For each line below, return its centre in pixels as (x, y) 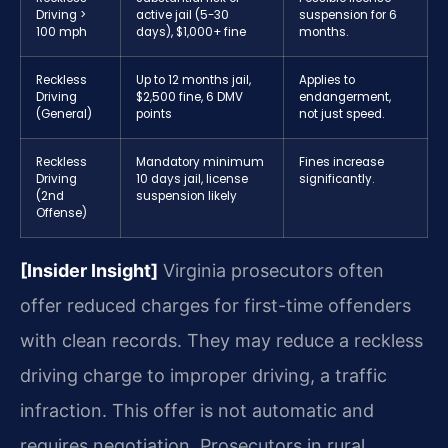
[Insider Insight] (89, 271)
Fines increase (341, 162)
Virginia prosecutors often (271, 271)
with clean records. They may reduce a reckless (221, 341)
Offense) (61, 213)
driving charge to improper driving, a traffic (203, 376)
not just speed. (341, 114)
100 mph (61, 32)
